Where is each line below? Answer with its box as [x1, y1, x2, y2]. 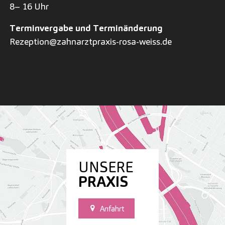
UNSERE [78, 158, 134, 177]
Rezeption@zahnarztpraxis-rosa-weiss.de [10, 35, 172, 47]
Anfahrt [99, 203, 124, 213]
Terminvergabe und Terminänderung [10, 22, 163, 34]
